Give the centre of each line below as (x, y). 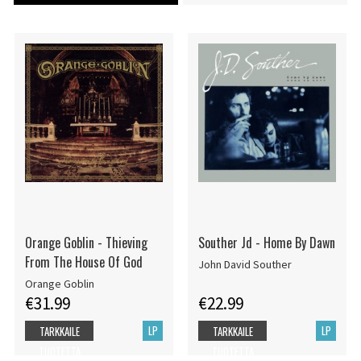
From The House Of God (83, 261)
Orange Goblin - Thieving (86, 242)
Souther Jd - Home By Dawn (266, 242)
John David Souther (245, 265)
